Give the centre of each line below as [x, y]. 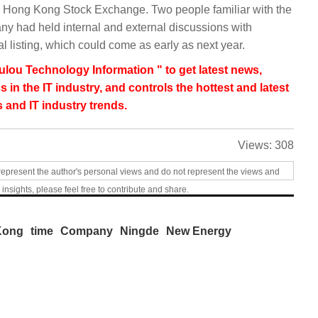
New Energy [199, 231]
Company [87, 231]
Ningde [139, 231]
